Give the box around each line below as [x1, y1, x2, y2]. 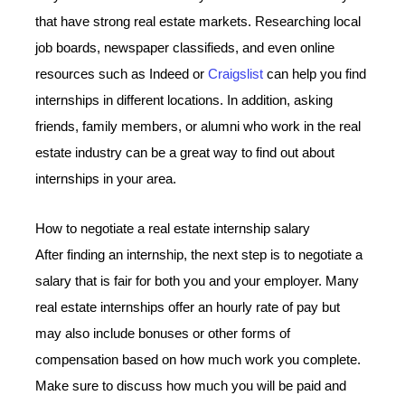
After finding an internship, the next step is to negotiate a [35, 247, 363, 262]
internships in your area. [35, 172, 177, 187]
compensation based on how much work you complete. [35, 352, 362, 367]
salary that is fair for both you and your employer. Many [35, 273, 360, 288]
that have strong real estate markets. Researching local [35, 14, 362, 30]
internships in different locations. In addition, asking [35, 93, 334, 108]
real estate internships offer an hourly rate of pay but [35, 299, 341, 315]
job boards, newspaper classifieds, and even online [35, 41, 335, 56]
